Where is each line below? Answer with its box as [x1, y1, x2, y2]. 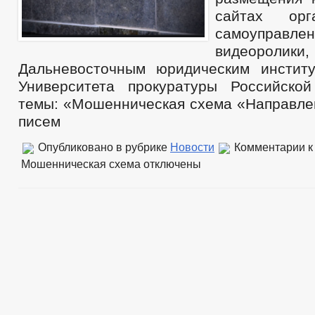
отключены [141, 157, 201, 170]
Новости [170, 141, 214, 153]
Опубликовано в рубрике [35, 141, 170, 153]
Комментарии [234, 141, 305, 153]
